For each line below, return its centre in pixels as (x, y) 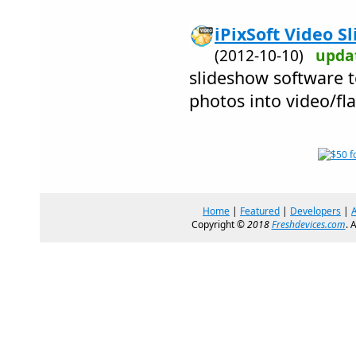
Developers (315, 211)
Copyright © (219, 224)
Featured (260, 211)
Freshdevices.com (308, 224)
